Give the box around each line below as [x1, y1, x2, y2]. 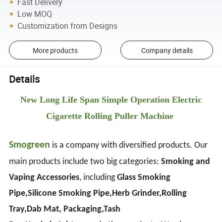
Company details [141, 45, 193, 55]
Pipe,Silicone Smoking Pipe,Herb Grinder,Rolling [9, 188, 187, 198]
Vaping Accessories [9, 172, 80, 182]
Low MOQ [17, 8, 53, 19]
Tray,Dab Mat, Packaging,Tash [9, 204, 121, 214]
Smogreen [9, 140, 51, 150]
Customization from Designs [17, 20, 118, 31]
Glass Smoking [117, 172, 171, 182]
